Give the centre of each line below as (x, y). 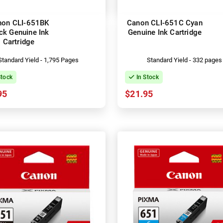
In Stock (147, 77)
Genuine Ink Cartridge (165, 32)
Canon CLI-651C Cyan (165, 23)
